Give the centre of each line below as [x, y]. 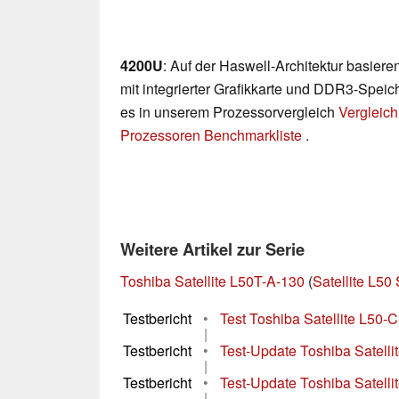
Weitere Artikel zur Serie [212, 249]
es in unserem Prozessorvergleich [229, 112]
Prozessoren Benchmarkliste [213, 135]
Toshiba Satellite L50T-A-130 [212, 281]
